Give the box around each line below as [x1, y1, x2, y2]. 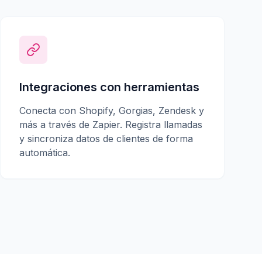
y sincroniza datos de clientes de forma [19, 133, 193, 144]
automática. [19, 147, 70, 158]
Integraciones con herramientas [19, 80, 199, 94]
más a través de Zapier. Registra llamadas [19, 119, 202, 130]
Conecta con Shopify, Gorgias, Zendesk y [19, 105, 204, 116]
